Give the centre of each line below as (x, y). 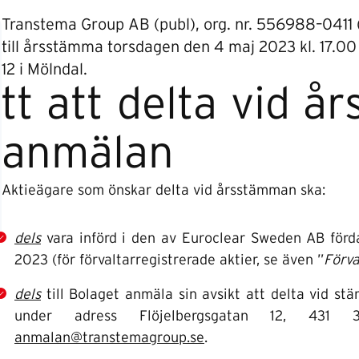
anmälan (88, 154)
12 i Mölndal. (44, 70)
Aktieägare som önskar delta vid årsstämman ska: (163, 191)
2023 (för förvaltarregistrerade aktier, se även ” (169, 260)
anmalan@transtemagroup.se (109, 338)
